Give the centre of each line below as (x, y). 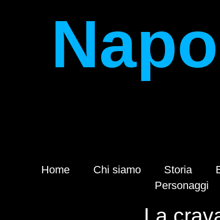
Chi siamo (117, 170)
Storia (178, 170)
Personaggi (182, 186)
